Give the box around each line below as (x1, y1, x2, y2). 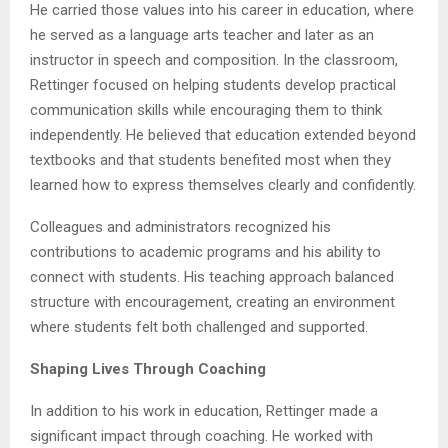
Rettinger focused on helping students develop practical (30, 76, 396, 95)
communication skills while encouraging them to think (30, 101, 382, 120)
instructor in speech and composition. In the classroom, (30, 51, 398, 70)
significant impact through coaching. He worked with (30, 427, 373, 446)
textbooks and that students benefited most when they (30, 151, 391, 170)
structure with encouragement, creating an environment (30, 293, 395, 312)
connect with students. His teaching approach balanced (30, 268, 394, 287)
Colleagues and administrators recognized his (30, 218, 331, 237)
